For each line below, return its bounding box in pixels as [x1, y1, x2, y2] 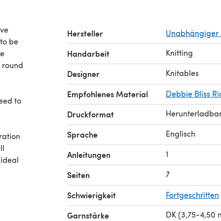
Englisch [166, 128, 195, 139]
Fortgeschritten [166, 189, 219, 200]
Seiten [67, 169, 90, 181]
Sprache [67, 128, 98, 140]
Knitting [166, 47, 193, 58]
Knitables [166, 67, 199, 78]
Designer [67, 68, 100, 79]
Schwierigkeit [67, 189, 116, 201]
